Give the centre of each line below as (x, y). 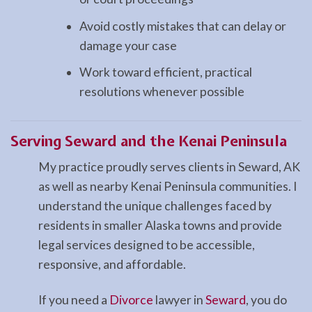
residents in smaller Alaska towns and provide (160, 226)
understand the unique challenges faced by (155, 206)
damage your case (128, 45)
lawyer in (179, 300)
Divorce (131, 300)
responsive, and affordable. (112, 265)
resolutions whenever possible (162, 92)
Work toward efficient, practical (165, 72)
